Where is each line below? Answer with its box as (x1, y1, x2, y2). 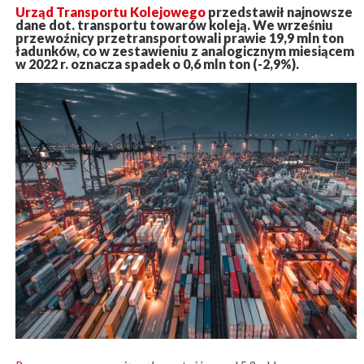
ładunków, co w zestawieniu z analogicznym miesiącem (15, 43, 354, 59)
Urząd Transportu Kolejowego (15, 4, 206, 20)
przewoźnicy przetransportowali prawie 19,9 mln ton (15, 30, 344, 46)
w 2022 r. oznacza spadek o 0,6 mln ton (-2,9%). (15, 56, 299, 72)
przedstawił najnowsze (205, 4, 353, 20)
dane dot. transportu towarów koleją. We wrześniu (15, 17, 333, 33)
